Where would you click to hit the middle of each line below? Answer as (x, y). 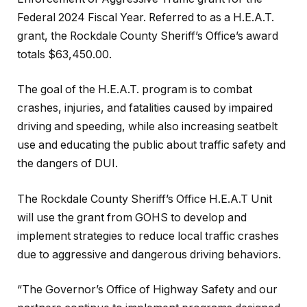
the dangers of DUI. (67, 164)
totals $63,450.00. (64, 54)
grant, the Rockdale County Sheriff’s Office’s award (148, 36)
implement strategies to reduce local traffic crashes (148, 236)
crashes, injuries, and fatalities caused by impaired (145, 108)
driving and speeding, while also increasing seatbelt (147, 127)
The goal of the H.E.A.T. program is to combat (135, 90)
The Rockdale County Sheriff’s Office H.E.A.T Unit (145, 199)
